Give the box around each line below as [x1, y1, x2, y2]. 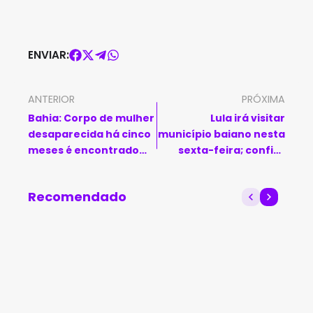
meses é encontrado [28, 143, 139, 157]
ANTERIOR [28, 92, 75, 106]
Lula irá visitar [210, 111, 285, 125]
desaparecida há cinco [28, 127, 151, 141]
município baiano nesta [158, 127, 285, 141]
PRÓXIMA [242, 92, 285, 106]
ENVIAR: [28, 48, 69, 62]
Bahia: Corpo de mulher [28, 111, 154, 125]
